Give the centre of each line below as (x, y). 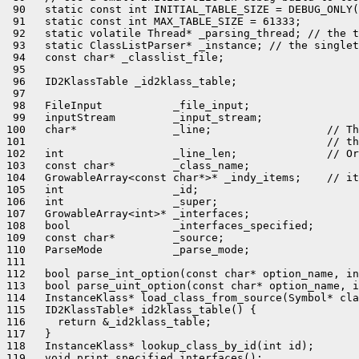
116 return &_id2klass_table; (109, 322)
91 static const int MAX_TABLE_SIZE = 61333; (154, 21)
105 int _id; (103, 190)
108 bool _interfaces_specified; (160, 226)
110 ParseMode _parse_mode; (128, 250)
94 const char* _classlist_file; (115, 57)
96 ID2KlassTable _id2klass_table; (122, 81)
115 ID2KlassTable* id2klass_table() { (131, 310)
